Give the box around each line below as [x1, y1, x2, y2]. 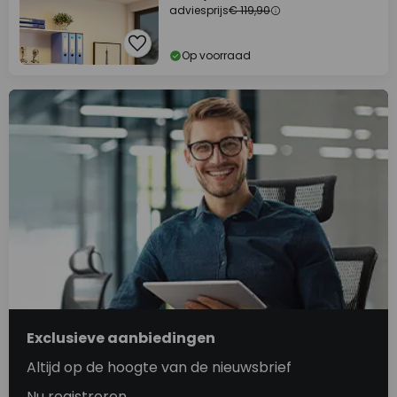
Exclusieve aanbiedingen [27, 328, 215, 349]
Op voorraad [182, 48, 251, 64]
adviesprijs [169, 3, 229, 19]
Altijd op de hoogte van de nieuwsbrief [27, 357, 292, 378]
